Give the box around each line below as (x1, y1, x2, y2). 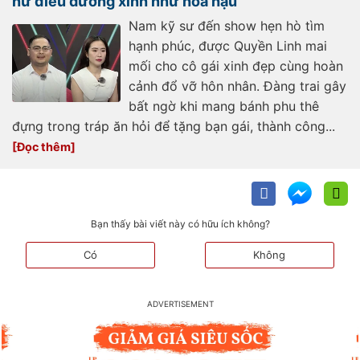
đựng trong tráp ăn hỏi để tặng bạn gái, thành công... (12, 118, 335, 135)
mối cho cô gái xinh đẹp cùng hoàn (129, 58, 343, 75)
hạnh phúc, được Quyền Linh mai (129, 38, 327, 55)
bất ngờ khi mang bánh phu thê (129, 98, 319, 115)
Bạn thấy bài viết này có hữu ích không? (90, 218, 270, 231)
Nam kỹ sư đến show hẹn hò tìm (129, 18, 325, 35)
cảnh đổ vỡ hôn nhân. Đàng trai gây (129, 78, 346, 95)
